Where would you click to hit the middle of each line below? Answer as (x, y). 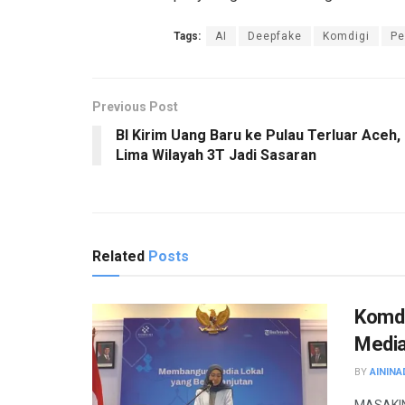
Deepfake (275, 36)
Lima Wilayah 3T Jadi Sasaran (216, 155)
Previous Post (135, 106)
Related (118, 256)
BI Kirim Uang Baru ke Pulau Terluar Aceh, (258, 135)
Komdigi (346, 36)
